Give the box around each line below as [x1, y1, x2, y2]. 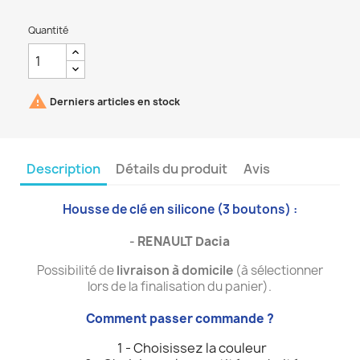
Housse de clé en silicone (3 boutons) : [62, 201, 297, 219]
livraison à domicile [113, 262, 233, 280]
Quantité [28, 23, 68, 38]
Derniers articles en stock [47, 95, 180, 109]
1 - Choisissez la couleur [117, 339, 267, 358]
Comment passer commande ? [85, 310, 274, 328]
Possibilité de [36, 262, 114, 280]
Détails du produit [116, 160, 228, 178]
